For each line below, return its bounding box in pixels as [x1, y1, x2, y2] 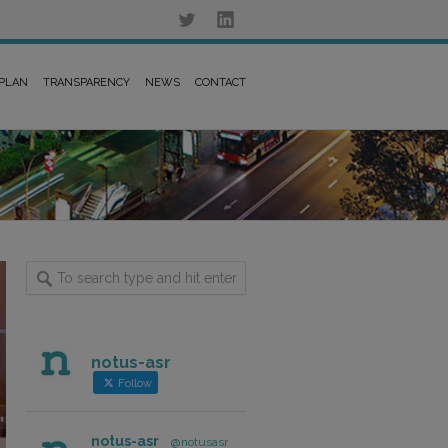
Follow [115, 377, 152, 390]
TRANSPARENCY [43, 76, 130, 89]
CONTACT [195, 76, 246, 89]
